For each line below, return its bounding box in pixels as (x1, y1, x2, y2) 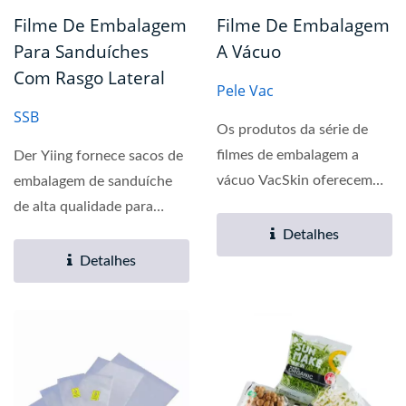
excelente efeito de (217, 198, 337, 214)
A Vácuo (217, 40, 281, 64)
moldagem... (217, 224, 293, 239)
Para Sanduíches (14, 40, 149, 64)
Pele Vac (217, 81, 274, 101)
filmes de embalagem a (217, 148, 359, 163)
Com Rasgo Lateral (14, 66, 165, 91)
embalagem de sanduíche (14, 174, 172, 189)
